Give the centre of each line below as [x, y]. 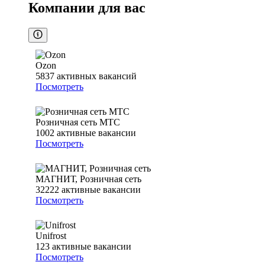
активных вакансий [97, 76]
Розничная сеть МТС [78, 122]
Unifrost [51, 236]
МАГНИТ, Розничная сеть [88, 179]
